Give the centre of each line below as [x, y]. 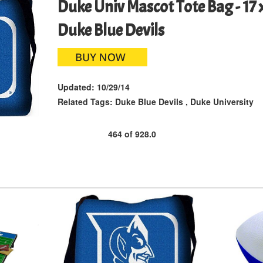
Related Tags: [86, 102]
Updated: [76, 87]
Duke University [222, 102]
